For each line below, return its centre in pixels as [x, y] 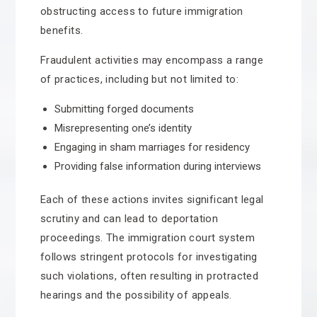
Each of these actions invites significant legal [152, 200]
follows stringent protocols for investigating [149, 257]
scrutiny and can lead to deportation [129, 219]
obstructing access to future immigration [142, 11]
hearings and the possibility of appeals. [136, 295]
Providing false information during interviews [157, 166]
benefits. [62, 30]
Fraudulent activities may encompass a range [151, 60]
